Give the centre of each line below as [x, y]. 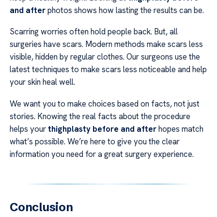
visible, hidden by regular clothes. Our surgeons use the [105, 57]
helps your [29, 129]
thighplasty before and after [102, 129]
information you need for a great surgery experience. [102, 154]
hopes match [180, 129]
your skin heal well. [42, 82]
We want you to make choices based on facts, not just [105, 103]
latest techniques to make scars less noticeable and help [108, 70]
